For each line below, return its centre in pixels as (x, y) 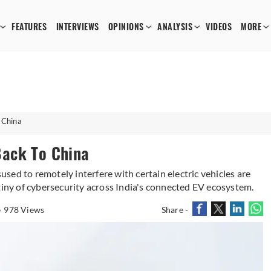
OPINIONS (126, 27)
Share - (175, 210)
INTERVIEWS (77, 27)
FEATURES (29, 27)
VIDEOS (219, 27)
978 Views (24, 210)
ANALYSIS (175, 27)
